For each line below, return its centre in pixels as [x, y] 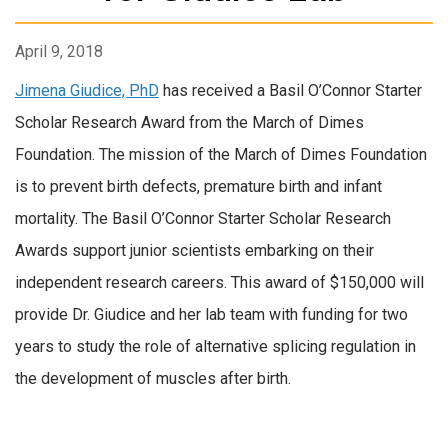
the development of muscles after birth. [153, 379]
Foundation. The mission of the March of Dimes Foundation [221, 155]
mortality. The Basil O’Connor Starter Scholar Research [203, 219]
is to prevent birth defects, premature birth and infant [198, 187]
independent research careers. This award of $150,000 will [219, 283]
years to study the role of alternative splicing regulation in [215, 347]
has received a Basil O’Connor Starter [290, 91]
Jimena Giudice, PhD [87, 91]
